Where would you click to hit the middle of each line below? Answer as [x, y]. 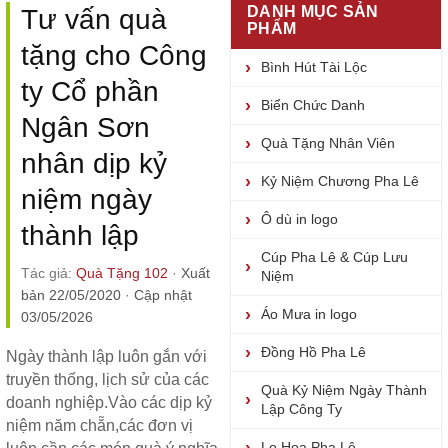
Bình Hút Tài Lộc [314, 67]
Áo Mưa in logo [309, 314]
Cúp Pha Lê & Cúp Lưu [334, 257]
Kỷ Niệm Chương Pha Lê [340, 181]
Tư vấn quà [94, 19]
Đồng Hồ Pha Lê [313, 352]
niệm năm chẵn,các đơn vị [99, 425]
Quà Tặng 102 [122, 273]
